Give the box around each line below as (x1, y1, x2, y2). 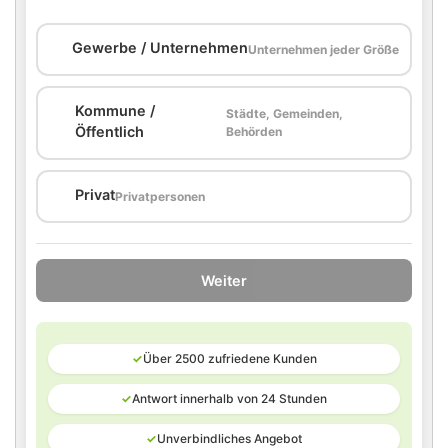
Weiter (201, 272, 247, 289)
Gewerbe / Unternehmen (72, 39, 248, 56)
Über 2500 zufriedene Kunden (142, 351, 317, 366)
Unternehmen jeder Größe (248, 41, 399, 57)
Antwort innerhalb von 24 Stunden (132, 391, 327, 406)
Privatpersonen (115, 188, 205, 204)
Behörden (226, 124, 283, 139)
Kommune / (75, 102, 155, 119)
